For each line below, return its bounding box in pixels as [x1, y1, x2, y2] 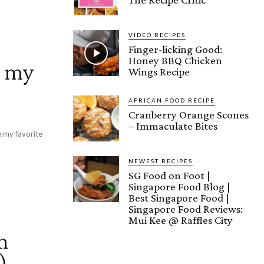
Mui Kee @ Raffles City [128, 213, 233, 226]
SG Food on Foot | [128, 169, 210, 181]
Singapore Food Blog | [128, 180, 230, 193]
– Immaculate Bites [128, 119, 217, 132]
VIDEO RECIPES [128, 31, 186, 38]
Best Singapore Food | [128, 191, 229, 204]
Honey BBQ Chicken [128, 54, 222, 67]
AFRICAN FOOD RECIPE [128, 96, 215, 104]
